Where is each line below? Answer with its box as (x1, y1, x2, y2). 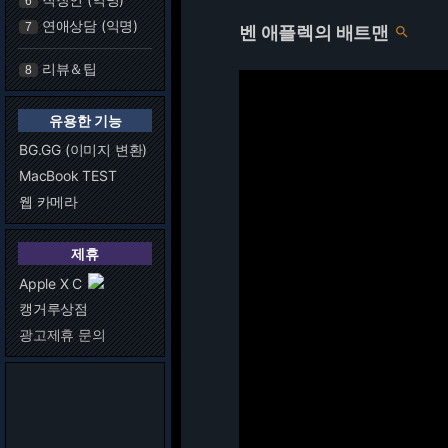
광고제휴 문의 (19, 326, 106, 343)
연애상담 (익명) (41, 17, 139, 34)
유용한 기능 (48, 112, 122, 129)
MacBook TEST (19, 167, 117, 184)
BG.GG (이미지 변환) (19, 141, 148, 158)
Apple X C (19, 275, 83, 292)
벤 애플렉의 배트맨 (239, 22, 389, 43)
